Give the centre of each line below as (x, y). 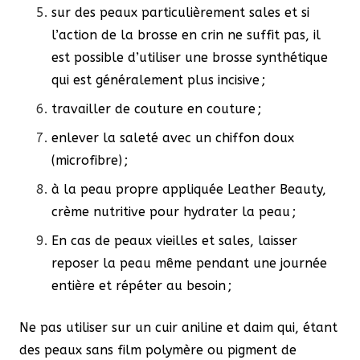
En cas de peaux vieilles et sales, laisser (174, 240)
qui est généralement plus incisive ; (158, 80)
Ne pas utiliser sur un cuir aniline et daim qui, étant (178, 327)
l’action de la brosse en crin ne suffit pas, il (186, 35)
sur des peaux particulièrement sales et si (180, 12)
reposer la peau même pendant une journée (189, 263)
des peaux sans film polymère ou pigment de (158, 350)
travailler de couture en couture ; (156, 108)
